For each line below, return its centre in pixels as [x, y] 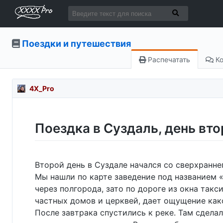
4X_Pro [42, 88]
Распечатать [168, 59]
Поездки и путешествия [76, 44]
